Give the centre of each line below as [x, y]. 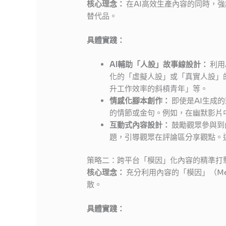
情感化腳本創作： [140, 100]
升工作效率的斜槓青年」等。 [159, 88]
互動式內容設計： [140, 125]
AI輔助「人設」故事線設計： [159, 64]
